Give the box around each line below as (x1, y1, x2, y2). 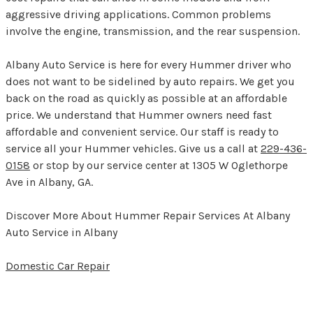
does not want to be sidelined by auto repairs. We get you (6, 74, 295, 88)
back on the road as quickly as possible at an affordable (6, 91, 287, 105)
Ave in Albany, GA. (6, 175, 93, 189)
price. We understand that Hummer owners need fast (6, 108, 272, 122)
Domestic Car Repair (6, 259, 110, 272)
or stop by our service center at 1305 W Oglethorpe (30, 158, 288, 172)
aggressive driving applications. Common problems (6, 7, 271, 21)
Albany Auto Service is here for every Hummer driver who (6, 57, 291, 71)
